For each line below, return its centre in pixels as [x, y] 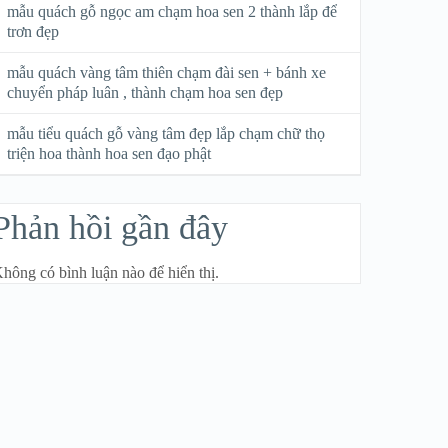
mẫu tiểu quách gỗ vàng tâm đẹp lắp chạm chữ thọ [166, 133]
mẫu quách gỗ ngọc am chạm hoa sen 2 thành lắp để [172, 11]
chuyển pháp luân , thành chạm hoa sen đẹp [145, 92]
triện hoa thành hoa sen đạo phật [109, 153]
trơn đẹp [33, 31]
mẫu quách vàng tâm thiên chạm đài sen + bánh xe [167, 72]
